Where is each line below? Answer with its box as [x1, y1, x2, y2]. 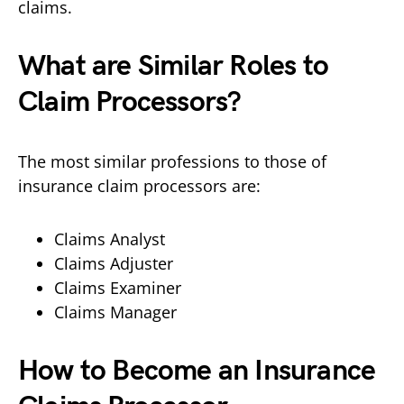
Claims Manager [54, 300, 177, 323]
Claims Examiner [54, 276, 181, 298]
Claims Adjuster [54, 252, 173, 274]
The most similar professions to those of [18, 150, 326, 172]
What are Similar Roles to [18, 48, 329, 84]
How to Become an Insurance [18, 353, 376, 389]
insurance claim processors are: [18, 174, 261, 197]
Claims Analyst [54, 227, 165, 250]
